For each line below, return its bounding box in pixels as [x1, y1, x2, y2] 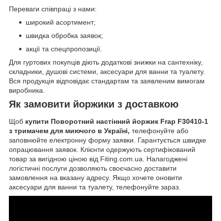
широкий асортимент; [26, 18, 96, 26]
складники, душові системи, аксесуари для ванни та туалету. [9, 67, 205, 75]
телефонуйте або [132, 127, 188, 135]
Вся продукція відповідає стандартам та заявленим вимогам [9, 76, 205, 85]
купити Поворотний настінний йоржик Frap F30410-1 [25, 117, 208, 126]
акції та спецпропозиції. [26, 44, 102, 53]
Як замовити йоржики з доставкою [9, 98, 179, 110]
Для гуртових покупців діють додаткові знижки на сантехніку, [9, 58, 203, 66]
